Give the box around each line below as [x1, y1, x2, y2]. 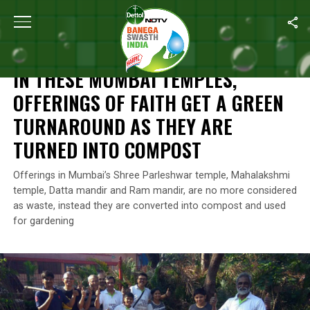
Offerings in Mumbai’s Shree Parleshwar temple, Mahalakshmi [12, 170, 290, 181]
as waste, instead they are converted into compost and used [12, 200, 286, 212]
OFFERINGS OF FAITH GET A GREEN [12, 88, 284, 117]
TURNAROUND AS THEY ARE [12, 111, 232, 140]
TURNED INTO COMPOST [12, 135, 201, 164]
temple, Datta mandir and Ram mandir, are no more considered [12, 185, 297, 197]
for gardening [12, 215, 74, 227]
